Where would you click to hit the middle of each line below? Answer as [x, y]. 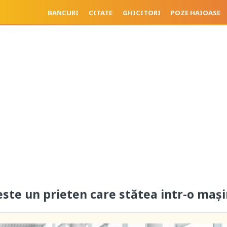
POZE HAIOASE [195, 13]
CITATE [100, 13]
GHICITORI [141, 13]
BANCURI [63, 13]
